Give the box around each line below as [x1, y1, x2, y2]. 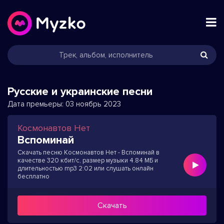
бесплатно [17, 172, 49, 180]
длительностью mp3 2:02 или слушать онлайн [17, 164, 153, 172]
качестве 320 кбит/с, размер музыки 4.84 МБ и [17, 156, 158, 164]
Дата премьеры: [7, 99, 63, 108]
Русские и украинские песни [7, 85, 152, 98]
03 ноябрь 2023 [63, 99, 121, 108]
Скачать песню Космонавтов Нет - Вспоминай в [17, 148, 159, 156]
